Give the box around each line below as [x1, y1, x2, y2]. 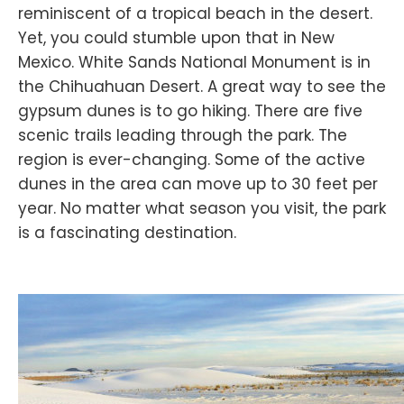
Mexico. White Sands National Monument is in [18, 51, 371, 74]
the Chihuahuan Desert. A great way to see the [18, 76, 386, 98]
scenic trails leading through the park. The [18, 124, 347, 147]
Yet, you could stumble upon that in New [18, 27, 335, 50]
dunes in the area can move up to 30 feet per [18, 173, 378, 196]
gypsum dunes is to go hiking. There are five [18, 100, 363, 123]
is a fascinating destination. [18, 222, 236, 244]
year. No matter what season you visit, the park [18, 197, 386, 220]
